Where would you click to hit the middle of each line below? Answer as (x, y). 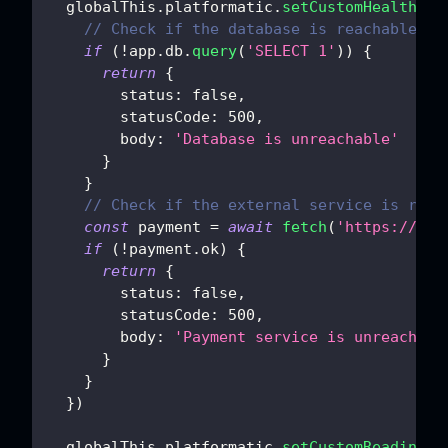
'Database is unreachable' (286, 139)
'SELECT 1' (291, 51)
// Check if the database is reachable (250, 29)
